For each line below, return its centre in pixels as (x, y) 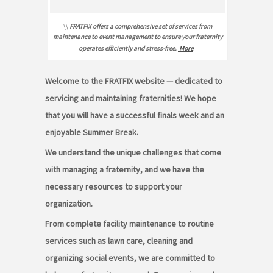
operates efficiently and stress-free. (128, 48)
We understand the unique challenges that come (133, 153)
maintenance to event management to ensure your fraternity (138, 37)
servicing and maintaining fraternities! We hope (131, 98)
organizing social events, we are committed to (130, 258)
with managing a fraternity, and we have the (125, 170)
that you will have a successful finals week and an (135, 115)
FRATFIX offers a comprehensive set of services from (141, 27)
